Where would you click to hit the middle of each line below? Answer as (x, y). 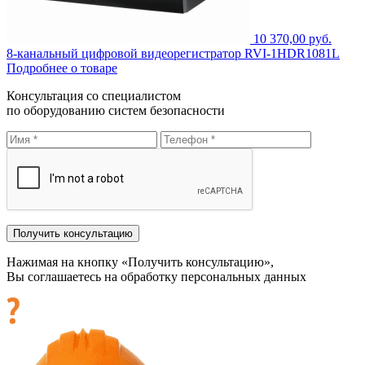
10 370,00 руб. (292, 39)
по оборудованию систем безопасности (116, 111)
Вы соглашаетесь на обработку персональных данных (156, 277)
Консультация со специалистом (94, 96)
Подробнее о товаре (62, 68)
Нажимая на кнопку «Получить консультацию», (140, 262)
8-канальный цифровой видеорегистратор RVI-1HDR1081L (173, 54)
